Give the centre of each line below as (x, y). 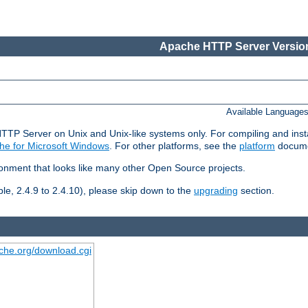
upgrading (216, 191)
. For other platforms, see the (174, 146)
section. (256, 191)
